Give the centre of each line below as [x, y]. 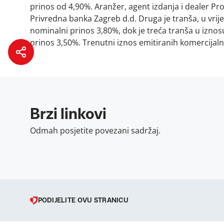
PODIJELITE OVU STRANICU [83, 200]
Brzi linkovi [68, 114]
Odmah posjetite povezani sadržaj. [95, 130]
